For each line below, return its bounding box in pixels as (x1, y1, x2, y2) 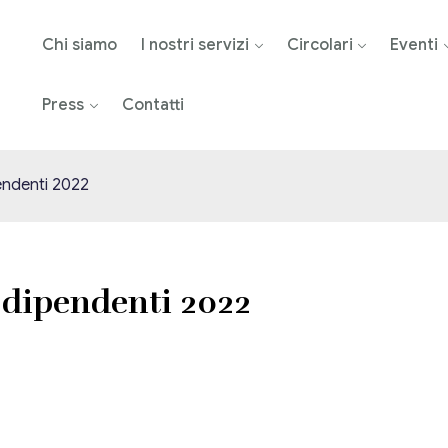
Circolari (286, 35, 353, 55)
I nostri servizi (140, 35, 249, 55)
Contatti (121, 95, 184, 115)
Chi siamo (41, 35, 117, 55)
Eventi (390, 35, 439, 55)
